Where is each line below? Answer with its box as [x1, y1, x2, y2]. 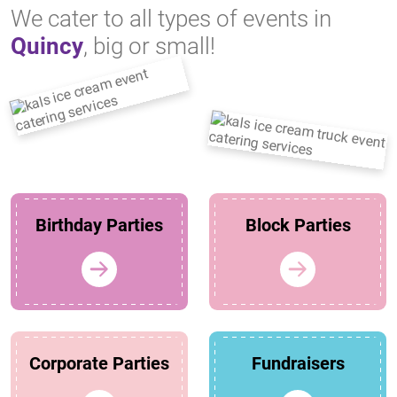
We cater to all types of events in [11, 5, 331, 33]
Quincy [11, 33, 83, 60]
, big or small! [83, 33, 215, 60]
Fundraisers [251, 353, 345, 375]
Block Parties [245, 214, 351, 237]
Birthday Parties [35, 214, 163, 237]
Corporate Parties [29, 353, 169, 375]
